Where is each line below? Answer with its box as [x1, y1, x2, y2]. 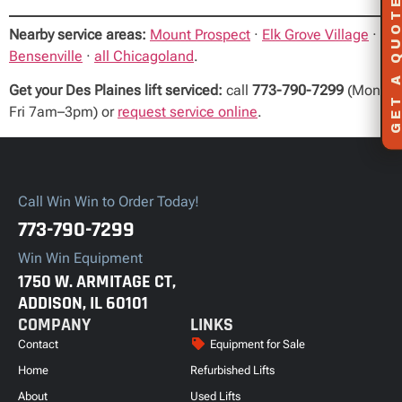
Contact [18, 336, 58, 351]
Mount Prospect [150, 25, 250, 43]
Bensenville [9, 47, 83, 65]
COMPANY [18, 312, 91, 336]
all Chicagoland [94, 47, 194, 65]
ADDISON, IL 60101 [18, 291, 148, 315]
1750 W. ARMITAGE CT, [18, 269, 176, 293]
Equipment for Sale [210, 336, 306, 351]
